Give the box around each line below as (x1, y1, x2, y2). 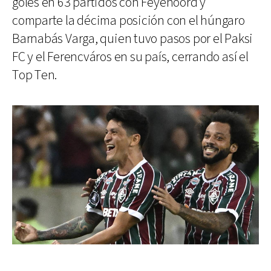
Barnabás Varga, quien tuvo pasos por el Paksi (12, 30, 253, 48)
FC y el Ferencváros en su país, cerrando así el (12, 48, 249, 67)
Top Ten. (12, 67, 57, 85)
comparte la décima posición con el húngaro (12, 12, 245, 30)
